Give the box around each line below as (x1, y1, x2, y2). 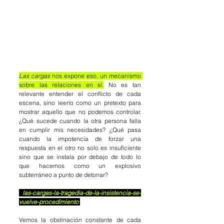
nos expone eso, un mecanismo (52, 72, 141, 80)
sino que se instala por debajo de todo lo (19, 153, 141, 161)
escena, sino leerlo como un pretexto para (19, 99, 141, 107)
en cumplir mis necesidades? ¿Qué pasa (19, 126, 141, 134)
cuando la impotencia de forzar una (19, 135, 141, 143)
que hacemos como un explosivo (19, 162, 141, 170)
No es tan (103, 81, 141, 89)
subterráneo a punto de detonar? (19, 171, 108, 179)
